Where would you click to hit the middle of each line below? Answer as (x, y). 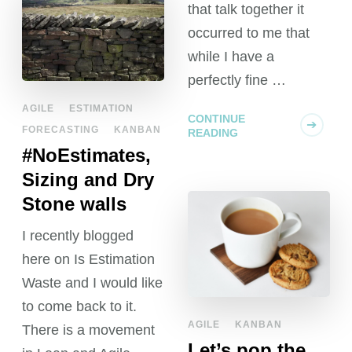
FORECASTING (61, 130)
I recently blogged (78, 236)
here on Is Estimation (89, 260)
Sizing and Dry (88, 180)
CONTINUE (216, 119)
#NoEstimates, (87, 156)
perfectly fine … (236, 81)
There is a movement (89, 330)
